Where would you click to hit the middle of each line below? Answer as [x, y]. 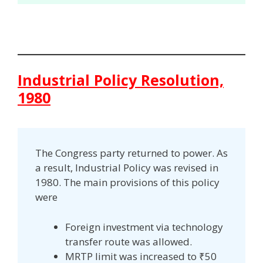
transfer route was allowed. [129, 241]
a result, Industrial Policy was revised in [127, 168]
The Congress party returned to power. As [131, 153]
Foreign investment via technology [144, 227]
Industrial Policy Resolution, [121, 80]
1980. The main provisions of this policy [127, 183]
